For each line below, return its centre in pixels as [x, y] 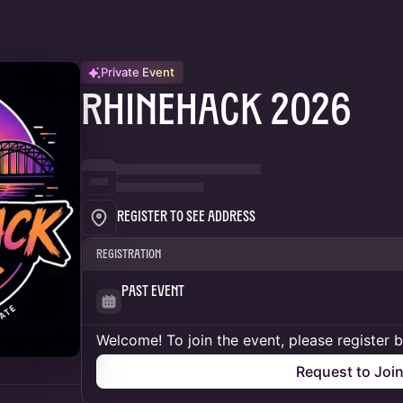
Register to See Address [186, 218]
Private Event [138, 72]
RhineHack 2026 [216, 113]
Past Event [153, 292]
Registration [129, 255]
